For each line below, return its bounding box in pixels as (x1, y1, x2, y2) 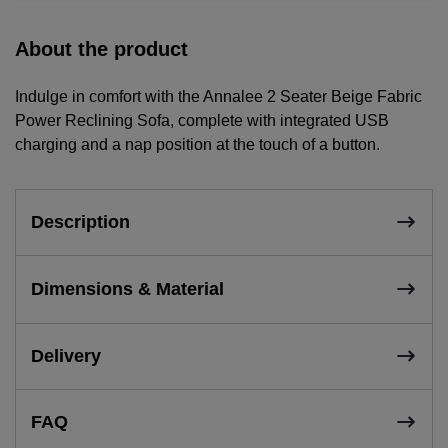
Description (31, 211, 130, 232)
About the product (15, 37, 188, 60)
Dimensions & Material (31, 278, 224, 299)
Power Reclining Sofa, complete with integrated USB (15, 111, 389, 129)
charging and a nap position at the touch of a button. (15, 135, 380, 153)
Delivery (31, 345, 101, 366)
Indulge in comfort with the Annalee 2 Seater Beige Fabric (15, 87, 422, 105)
